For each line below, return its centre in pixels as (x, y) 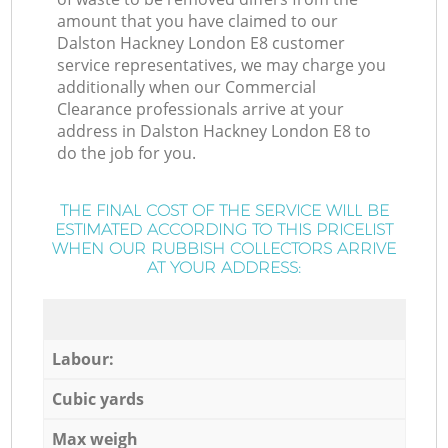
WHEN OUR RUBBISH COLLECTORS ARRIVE (224, 249)
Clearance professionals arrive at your (201, 109)
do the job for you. (127, 153)
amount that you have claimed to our (198, 21)
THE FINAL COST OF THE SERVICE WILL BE (224, 211)
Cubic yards (97, 398)
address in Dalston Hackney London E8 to (214, 131)
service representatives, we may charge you (222, 65)
